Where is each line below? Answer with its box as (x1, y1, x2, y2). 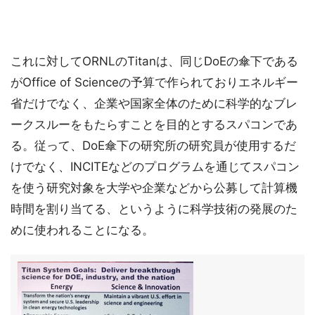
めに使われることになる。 (11, 223, 154, 237)
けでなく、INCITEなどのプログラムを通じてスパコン (11, 160, 300, 174)
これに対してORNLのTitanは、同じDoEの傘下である (11, 54, 298, 68)
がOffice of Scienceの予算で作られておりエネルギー (11, 75, 298, 89)
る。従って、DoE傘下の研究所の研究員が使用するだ (11, 139, 296, 153)
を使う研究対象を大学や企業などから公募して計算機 (11, 181, 297, 195)
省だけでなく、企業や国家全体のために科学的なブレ (11, 96, 297, 110)
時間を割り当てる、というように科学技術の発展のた (11, 202, 297, 216)
